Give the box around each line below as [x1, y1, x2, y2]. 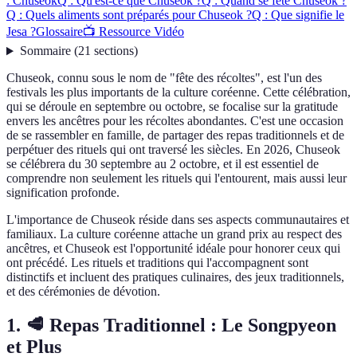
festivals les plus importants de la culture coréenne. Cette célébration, [6, 85, 351, 100]
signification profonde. [6, 186, 120, 200]
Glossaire [36, 25, 83, 39]
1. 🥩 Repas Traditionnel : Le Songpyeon [6, 315, 336, 336]
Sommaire [19, 44, 71, 58]
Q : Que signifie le [252, 8, 344, 22]
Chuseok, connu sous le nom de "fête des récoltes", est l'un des [6, 71, 322, 85]
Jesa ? [6, 25, 36, 39]
